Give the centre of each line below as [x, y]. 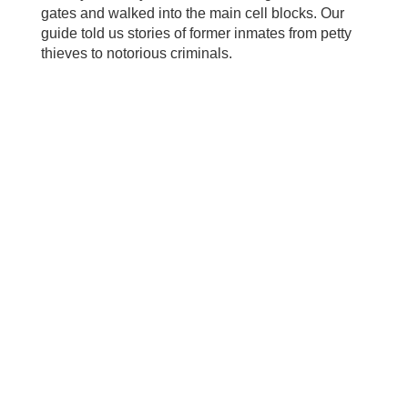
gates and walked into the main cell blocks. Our [192, 13]
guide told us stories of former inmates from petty [196, 33]
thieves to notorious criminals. [136, 53]
